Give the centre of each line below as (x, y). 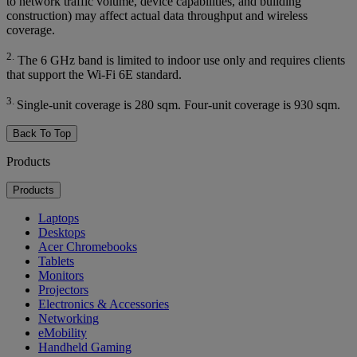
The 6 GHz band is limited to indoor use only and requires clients (180, 60)
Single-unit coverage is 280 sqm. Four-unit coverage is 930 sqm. (178, 105)
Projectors (63, 290)
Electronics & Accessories (104, 304)
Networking (69, 319)
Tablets (56, 261)
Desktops (62, 233)
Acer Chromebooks (88, 247)
